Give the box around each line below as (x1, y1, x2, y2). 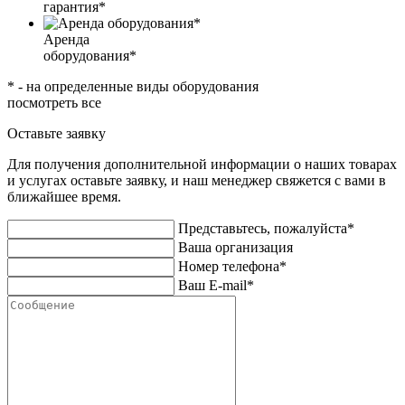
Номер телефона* (178, 259, 287, 275)
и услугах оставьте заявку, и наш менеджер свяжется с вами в (7, 173, 386, 189)
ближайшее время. (7, 189, 121, 205)
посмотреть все (7, 95, 101, 111)
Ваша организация (178, 240, 293, 256)
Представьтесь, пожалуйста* (178, 221, 354, 237)
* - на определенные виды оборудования (7, 79, 259, 95)
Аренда (43, 32, 89, 48)
